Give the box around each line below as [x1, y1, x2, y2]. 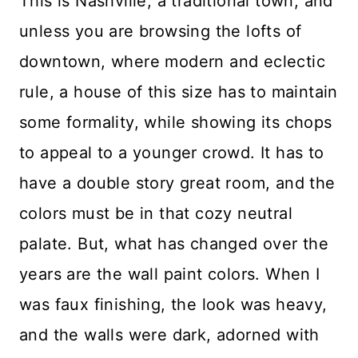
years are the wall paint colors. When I [19, 264, 320, 284]
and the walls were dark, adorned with [19, 324, 320, 344]
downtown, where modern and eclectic [19, 51, 325, 71]
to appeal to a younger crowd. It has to [19, 142, 324, 162]
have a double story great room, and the [19, 173, 336, 193]
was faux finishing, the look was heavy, [19, 294, 328, 314]
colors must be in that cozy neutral [19, 203, 292, 223]
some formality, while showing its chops [19, 112, 332, 132]
